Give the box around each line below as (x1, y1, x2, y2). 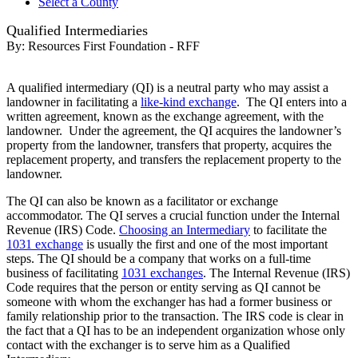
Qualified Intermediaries (6, 22, 148, 39)
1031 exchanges (121, 266, 203, 280)
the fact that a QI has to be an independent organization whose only (6, 324, 345, 338)
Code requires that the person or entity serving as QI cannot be (6, 280, 320, 295)
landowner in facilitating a (6, 95, 141, 109)
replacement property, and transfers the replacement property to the (6, 153, 341, 167)
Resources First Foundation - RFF (28, 39, 200, 54)
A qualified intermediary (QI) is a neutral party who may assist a (6, 81, 328, 95)
